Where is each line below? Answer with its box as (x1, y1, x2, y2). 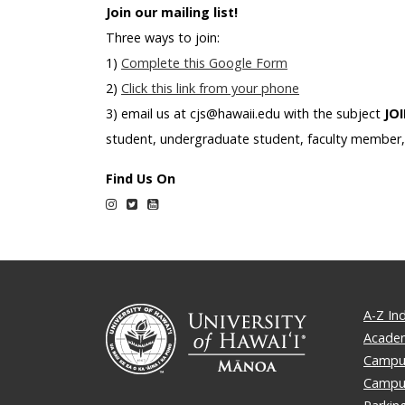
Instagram (116, 193, 177, 212)
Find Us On (106, 169, 175, 187)
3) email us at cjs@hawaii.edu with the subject (106, 104, 384, 122)
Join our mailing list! (106, 3, 238, 21)
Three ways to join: (106, 28, 220, 46)
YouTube (157, 193, 212, 212)
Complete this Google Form (121, 53, 287, 71)
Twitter (137, 193, 182, 212)
